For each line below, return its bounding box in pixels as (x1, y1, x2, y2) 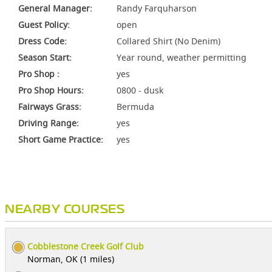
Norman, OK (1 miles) (27, 253, 114, 265)
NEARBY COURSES (5, 205, 124, 215)
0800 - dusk (117, 84, 163, 96)
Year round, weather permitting (117, 52, 246, 63)
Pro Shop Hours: (18, 84, 84, 96)
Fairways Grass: (18, 101, 81, 112)
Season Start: (18, 52, 72, 63)
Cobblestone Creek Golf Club (27, 240, 144, 252)
